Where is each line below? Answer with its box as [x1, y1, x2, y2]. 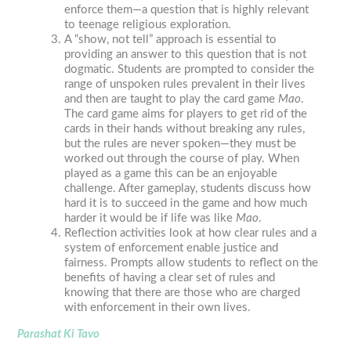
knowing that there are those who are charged [64, 287, 301, 299]
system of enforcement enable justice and [64, 242, 279, 255]
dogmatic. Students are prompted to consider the [64, 63, 315, 76]
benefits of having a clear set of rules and [64, 272, 276, 284]
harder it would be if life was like [64, 212, 237, 225]
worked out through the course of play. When [64, 153, 300, 165]
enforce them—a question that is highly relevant [64, 4, 309, 16]
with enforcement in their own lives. [64, 302, 251, 314]
